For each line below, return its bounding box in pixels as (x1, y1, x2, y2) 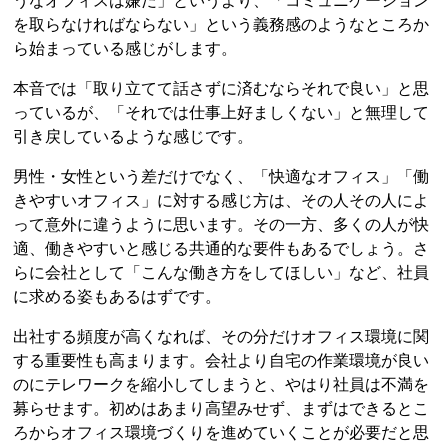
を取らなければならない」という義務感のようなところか (13, 15, 430, 33)
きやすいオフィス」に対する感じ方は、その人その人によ (13, 191, 430, 209)
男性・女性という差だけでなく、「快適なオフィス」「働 (13, 167, 430, 185)
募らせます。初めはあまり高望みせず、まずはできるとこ (13, 399, 430, 417)
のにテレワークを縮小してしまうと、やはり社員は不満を (13, 375, 430, 393)
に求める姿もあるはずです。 (13, 287, 222, 305)
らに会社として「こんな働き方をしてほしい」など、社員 (13, 263, 430, 281)
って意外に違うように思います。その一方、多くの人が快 (13, 215, 430, 233)
